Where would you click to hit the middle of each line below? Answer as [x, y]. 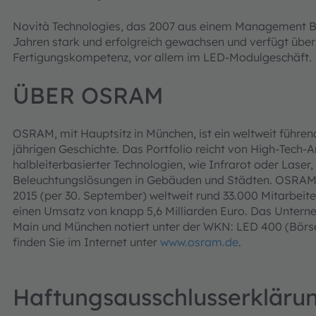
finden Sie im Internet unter [86, 242]
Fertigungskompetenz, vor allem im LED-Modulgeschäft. [162, 57]
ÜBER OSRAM [88, 95]
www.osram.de [199, 242]
